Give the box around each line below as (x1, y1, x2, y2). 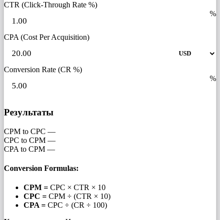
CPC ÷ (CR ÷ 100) (46, 201, 107, 210)
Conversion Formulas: (4, 164, 79, 173)
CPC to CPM (4, 136, 46, 144)
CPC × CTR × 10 (48, 183, 106, 192)
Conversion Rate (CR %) (4, 65, 82, 74)
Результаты (4, 107, 54, 118)
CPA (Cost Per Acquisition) (4, 33, 89, 42)
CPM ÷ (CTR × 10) (47, 192, 110, 201)
